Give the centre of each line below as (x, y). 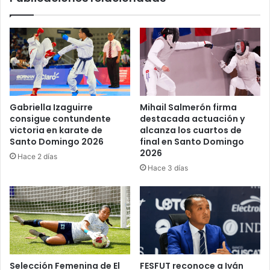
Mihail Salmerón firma (188, 107)
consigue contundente (60, 118)
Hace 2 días (37, 156)
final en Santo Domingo (192, 141)
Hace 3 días (168, 168)
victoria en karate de (56, 130)
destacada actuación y (192, 118)
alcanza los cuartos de (191, 130)
